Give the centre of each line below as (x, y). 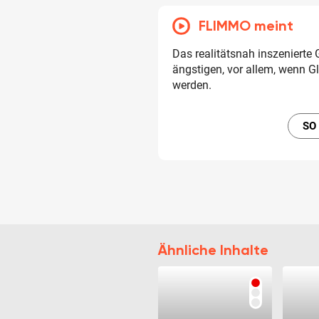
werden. (192, 85)
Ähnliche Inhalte (213, 250)
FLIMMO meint (246, 26)
